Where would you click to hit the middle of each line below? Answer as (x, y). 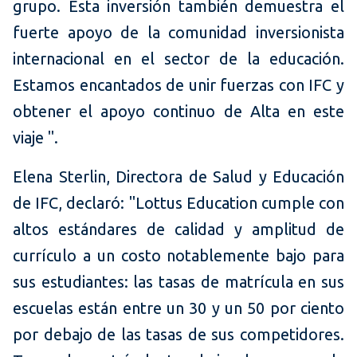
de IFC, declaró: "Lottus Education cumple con (178, 203)
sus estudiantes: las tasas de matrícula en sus (178, 282)
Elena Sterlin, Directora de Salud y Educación (178, 177)
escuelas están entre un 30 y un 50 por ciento (178, 308)
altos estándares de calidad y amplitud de (178, 229)
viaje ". (35, 138)
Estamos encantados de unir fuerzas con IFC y (178, 85)
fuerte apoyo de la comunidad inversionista (178, 33)
